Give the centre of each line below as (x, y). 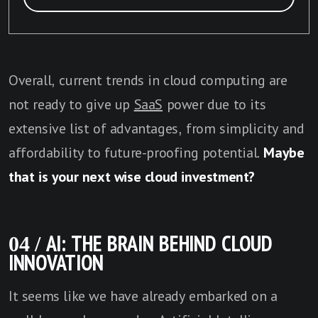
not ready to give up (71, 104)
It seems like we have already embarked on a (143, 296)
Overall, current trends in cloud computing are (148, 80)
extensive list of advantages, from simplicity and (157, 128)
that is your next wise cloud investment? (132, 176)
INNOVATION (56, 263)
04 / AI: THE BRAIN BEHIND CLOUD (141, 243)
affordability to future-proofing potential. (136, 152)
